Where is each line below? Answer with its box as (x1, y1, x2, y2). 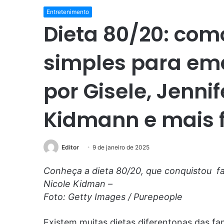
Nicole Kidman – (43, 178, 112, 189)
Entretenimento (46, 8, 89, 16)
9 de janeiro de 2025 (92, 143, 149, 151)
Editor (61, 143, 79, 151)
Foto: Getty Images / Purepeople (43, 191, 182, 202)
